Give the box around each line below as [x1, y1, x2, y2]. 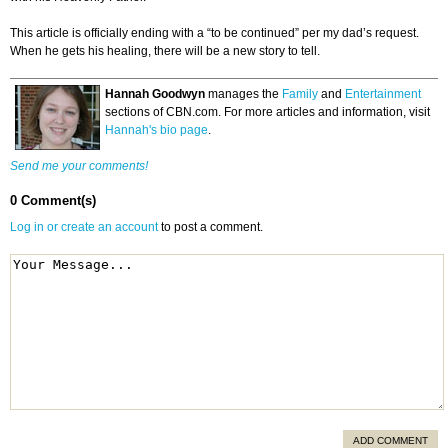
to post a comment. [158, 220, 266, 235]
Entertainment [345, 87, 421, 102]
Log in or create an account [10, 220, 158, 235]
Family [282, 87, 318, 102]
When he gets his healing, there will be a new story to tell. [10, 44, 320, 59]
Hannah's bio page [105, 123, 208, 138]
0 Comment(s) [10, 193, 96, 209]
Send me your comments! [10, 159, 148, 174]
